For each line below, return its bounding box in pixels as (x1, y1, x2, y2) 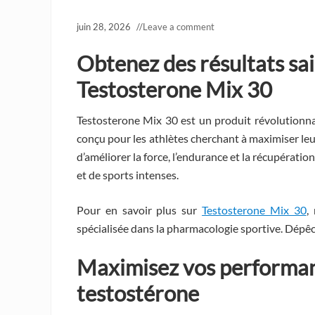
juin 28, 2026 (77, 20, 131, 32)
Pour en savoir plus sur (77, 202, 202, 217)
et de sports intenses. (77, 167, 179, 181)
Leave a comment (143, 20, 214, 32)
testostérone (77, 279, 199, 307)
